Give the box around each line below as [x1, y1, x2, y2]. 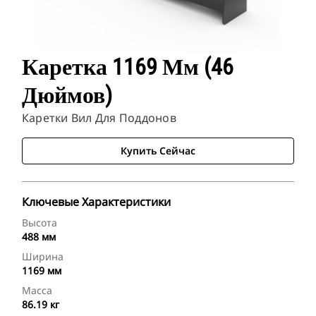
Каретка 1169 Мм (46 [22, 54, 233, 81]
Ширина [22, 250, 63, 264]
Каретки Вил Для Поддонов [22, 110, 176, 126]
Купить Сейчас [121, 144, 195, 158]
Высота [22, 216, 57, 230]
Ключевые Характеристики [22, 194, 171, 210]
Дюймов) [22, 82, 112, 109]
